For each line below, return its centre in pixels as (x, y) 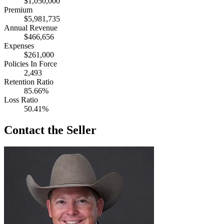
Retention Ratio (29, 81)
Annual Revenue (31, 27)
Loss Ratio (21, 99)
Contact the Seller (50, 130)
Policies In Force (30, 63)
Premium (18, 9)
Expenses (19, 45)
